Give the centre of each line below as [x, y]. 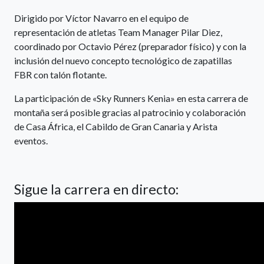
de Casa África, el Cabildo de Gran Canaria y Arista [116, 126]
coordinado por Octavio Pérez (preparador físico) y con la [130, 46]
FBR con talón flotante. [60, 74]
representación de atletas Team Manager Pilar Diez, [118, 32]
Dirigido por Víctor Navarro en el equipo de [101, 18]
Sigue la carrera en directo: [96, 189]
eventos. [31, 140]
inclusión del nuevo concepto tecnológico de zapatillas [123, 60]
